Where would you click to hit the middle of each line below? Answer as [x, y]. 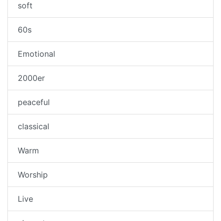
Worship [33, 175]
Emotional [37, 54]
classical [34, 127]
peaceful [34, 102]
